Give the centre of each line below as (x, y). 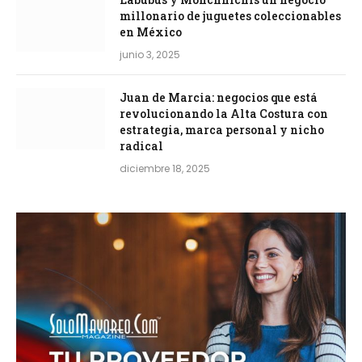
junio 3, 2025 (150, 55)
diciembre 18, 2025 (165, 169)
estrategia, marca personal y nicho (222, 130)
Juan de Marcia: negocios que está (219, 98)
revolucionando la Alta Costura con (224, 114)
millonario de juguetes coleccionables (230, 16)
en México (151, 32)
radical (141, 146)
